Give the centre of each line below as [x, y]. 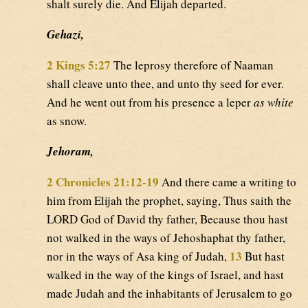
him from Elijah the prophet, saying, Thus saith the [169, 201]
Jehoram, [70, 152]
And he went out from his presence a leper [150, 102]
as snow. [67, 121]
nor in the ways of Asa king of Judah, [138, 256]
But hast [263, 256]
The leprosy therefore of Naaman [192, 65]
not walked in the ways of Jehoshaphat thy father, [166, 238]
